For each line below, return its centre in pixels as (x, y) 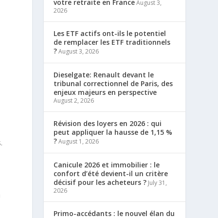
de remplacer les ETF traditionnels (112, 42)
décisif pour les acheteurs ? (100, 182)
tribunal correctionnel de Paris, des (113, 83)
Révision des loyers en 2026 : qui (108, 123)
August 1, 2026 (79, 141)
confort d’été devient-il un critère (111, 173)
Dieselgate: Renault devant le (104, 74)
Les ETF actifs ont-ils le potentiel (110, 33)
